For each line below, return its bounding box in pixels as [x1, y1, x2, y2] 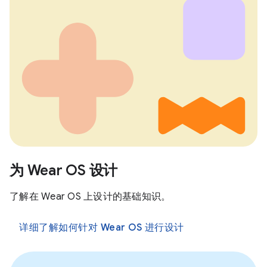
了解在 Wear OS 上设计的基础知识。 [10, 191, 171, 203]
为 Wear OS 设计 [10, 162, 117, 179]
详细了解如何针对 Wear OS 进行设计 [19, 222, 184, 234]
